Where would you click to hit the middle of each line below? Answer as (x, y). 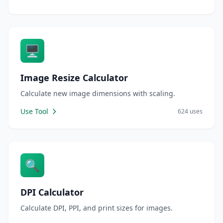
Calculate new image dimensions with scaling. (98, 93)
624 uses (190, 111)
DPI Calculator (52, 192)
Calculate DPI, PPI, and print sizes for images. (97, 208)
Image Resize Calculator (74, 78)
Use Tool (34, 111)
